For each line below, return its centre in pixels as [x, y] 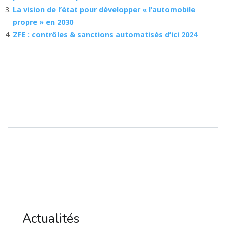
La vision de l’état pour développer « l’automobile [104, 9]
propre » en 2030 [43, 22]
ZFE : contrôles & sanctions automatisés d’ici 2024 [105, 34]
